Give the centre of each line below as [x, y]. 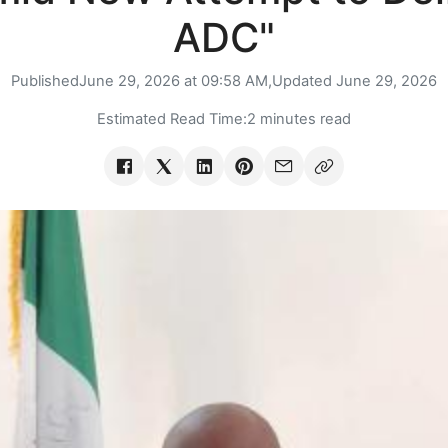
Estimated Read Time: [172, 119]
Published [45, 81]
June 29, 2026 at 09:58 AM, [175, 81]
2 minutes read [299, 119]
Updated [304, 81]
